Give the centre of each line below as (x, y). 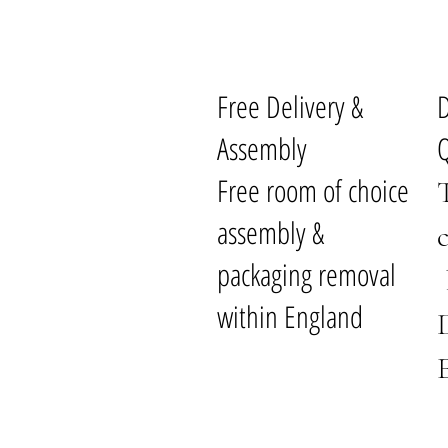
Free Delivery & (290, 106)
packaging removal (306, 274)
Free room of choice (313, 190)
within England (290, 316)
